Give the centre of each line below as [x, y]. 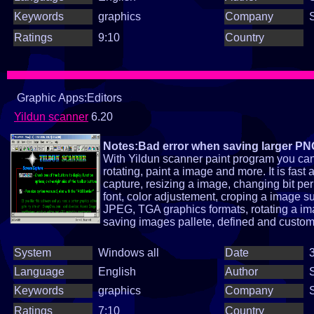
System [33, 253]
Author [241, 272]
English [117, 272]
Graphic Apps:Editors [68, 98]
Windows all [129, 253]
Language [39, 272]
